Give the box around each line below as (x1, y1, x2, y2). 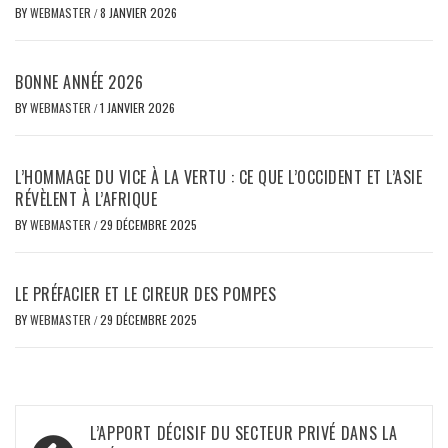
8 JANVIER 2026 (100, 3, 177, 21)
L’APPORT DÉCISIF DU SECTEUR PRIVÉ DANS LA (90, 420, 398, 445)
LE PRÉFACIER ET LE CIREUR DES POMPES (15, 281, 276, 306)
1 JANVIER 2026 (100, 98, 175, 116)
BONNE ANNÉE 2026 (15, 69, 143, 94)
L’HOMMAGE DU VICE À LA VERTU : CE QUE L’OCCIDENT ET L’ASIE (15, 164, 422, 189)
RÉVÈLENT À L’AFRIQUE (15, 186, 157, 211)
